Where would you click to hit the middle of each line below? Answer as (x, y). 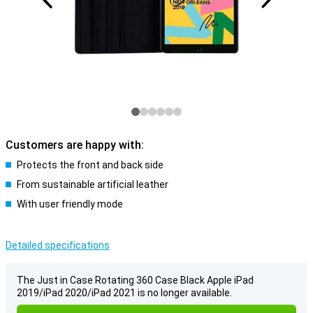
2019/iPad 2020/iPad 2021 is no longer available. (124, 293)
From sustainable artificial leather (93, 184)
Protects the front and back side (90, 165)
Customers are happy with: (75, 145)
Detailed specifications (58, 245)
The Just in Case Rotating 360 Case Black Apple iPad (135, 280)
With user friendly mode (70, 204)
